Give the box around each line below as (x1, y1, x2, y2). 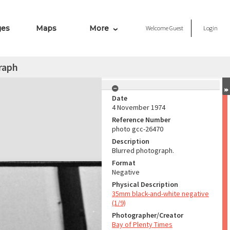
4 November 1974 (112, 103, 165, 112)
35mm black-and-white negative (112, 189, 209, 198)
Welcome (146, 24, 169, 32)
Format (112, 158, 136, 167)
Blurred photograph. (112, 146, 174, 155)
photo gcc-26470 (112, 124, 163, 133)
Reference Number (112, 115, 170, 124)
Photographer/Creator (112, 210, 183, 220)
